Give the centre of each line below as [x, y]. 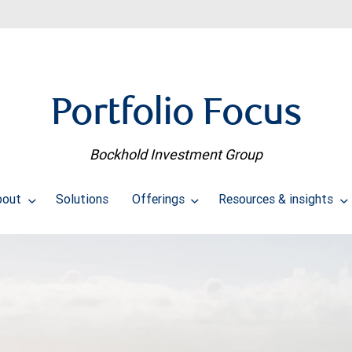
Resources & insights [278, 199]
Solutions [82, 199]
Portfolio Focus [176, 115]
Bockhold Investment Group [176, 155]
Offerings [159, 199]
